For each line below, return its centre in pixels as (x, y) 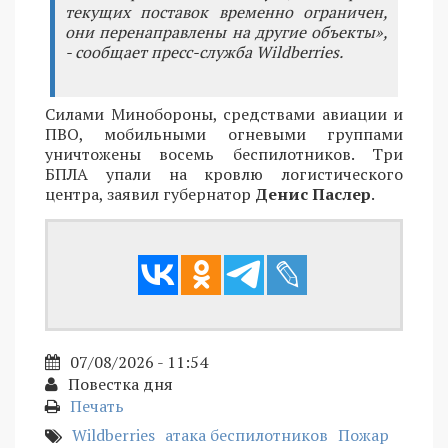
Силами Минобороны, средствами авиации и (224, 113)
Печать (97, 405)
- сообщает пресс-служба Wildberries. (204, 51)
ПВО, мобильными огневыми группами (224, 133)
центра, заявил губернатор (150, 193)
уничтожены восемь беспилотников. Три (224, 153)
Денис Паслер (313, 193)
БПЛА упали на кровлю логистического (224, 173)
